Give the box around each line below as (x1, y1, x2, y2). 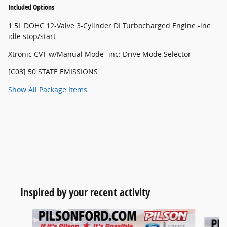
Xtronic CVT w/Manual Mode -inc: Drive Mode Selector (8, 49, 191, 59)
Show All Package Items (8, 85, 87, 94)
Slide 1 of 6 (8, 209, 45, 218)
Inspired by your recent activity (20, 185, 150, 199)
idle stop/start (8, 31, 56, 41)
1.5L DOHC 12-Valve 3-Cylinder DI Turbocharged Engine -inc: (8, 21, 212, 30)
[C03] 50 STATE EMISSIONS (8, 67, 98, 77)
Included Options (8, 2, 54, 12)
